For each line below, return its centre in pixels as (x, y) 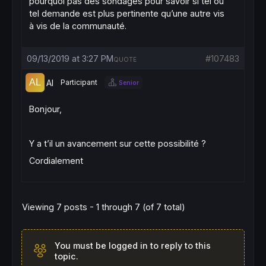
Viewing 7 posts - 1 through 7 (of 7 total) (104, 207)
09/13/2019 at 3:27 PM (70, 58)
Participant (79, 82)
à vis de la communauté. (78, 26)
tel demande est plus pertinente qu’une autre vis (127, 13)
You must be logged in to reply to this (133, 246)
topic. (66, 256)
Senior (129, 82)
